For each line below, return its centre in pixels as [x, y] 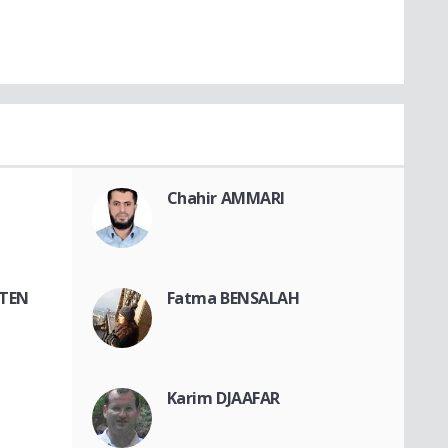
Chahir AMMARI [226, 198]
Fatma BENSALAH [233, 298]
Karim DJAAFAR [223, 398]
